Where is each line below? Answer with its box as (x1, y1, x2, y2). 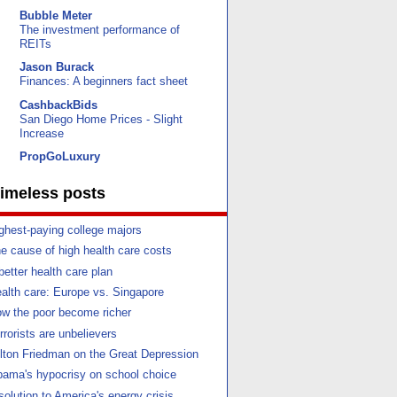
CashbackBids (19, 97, 97, 112)
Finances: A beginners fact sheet (19, 75, 188, 89)
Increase (19, 127, 64, 140)
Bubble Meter (19, 8, 92, 22)
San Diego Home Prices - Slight (19, 113, 183, 126)
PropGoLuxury (19, 149, 100, 163)
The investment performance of (19, 23, 180, 36)
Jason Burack (19, 60, 94, 74)
